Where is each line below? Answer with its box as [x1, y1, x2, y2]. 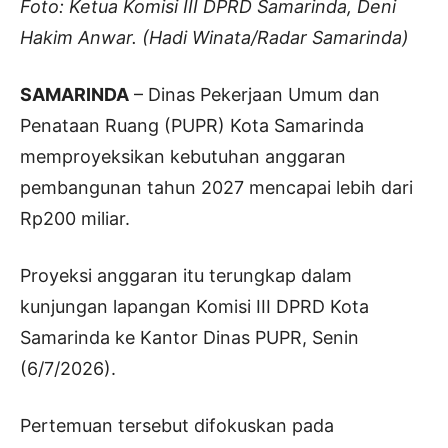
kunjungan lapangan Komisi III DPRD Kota [20, 295, 369, 317]
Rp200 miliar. [20, 207, 130, 229]
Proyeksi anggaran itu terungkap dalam [20, 264, 352, 286]
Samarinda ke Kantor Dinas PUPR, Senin [20, 326, 359, 348]
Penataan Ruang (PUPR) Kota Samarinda [20, 114, 364, 136]
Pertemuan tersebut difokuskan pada [20, 414, 334, 436]
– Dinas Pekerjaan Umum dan [129, 83, 380, 105]
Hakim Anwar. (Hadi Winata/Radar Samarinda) [20, 26, 409, 48]
